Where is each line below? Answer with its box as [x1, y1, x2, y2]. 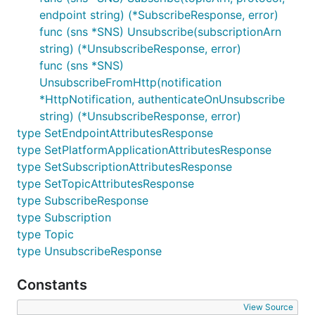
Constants [17, 276, 91, 293]
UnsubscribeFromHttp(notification [39, 75, 221, 89]
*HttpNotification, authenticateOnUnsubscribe [39, 92, 285, 106]
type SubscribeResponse [17, 193, 148, 207]
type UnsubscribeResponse [17, 244, 162, 258]
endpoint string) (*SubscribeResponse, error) [39, 8, 278, 22]
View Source [243, 302, 293, 312]
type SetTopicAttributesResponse [17, 176, 194, 191]
